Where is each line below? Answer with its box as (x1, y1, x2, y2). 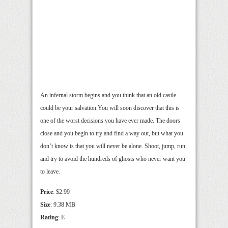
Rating (40, 214, 58, 221)
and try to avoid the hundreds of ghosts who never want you (40, 155, 185, 163)
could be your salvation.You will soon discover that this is (40, 104, 180, 112)
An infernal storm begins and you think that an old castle (40, 92, 176, 99)
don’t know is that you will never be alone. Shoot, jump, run (40, 142, 185, 150)
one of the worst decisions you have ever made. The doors (40, 117, 180, 125)
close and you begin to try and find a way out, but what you (40, 130, 183, 137)
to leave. (40, 168, 60, 176)
